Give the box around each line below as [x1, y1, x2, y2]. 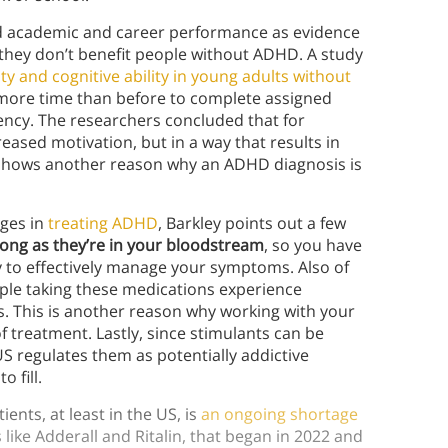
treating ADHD [48, 212, 158, 235]
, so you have [264, 234, 362, 257]
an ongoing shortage [201, 403, 358, 426]
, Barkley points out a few [158, 212, 346, 235]
